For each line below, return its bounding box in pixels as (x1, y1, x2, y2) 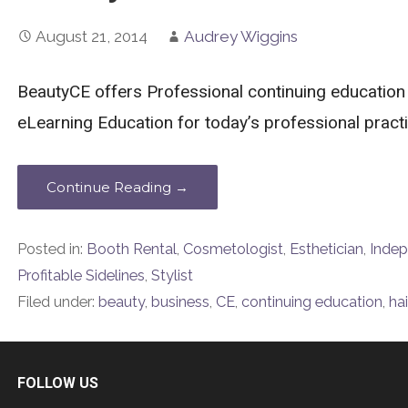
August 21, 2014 (35, 26, 148, 46)
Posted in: (16, 240, 87, 259)
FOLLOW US (16, 374, 98, 392)
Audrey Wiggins (183, 26, 298, 46)
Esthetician (289, 240, 363, 259)
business (150, 293, 209, 311)
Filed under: (16, 293, 98, 311)
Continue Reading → (46, 178, 189, 197)
